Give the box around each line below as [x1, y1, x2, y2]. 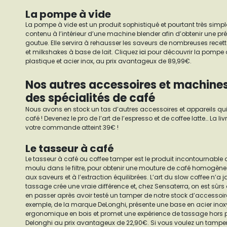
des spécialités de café [25, 90, 155, 106]
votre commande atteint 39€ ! [25, 123, 119, 132]
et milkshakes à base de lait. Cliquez [25, 48, 139, 56]
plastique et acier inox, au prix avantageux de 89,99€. [25, 57, 192, 65]
